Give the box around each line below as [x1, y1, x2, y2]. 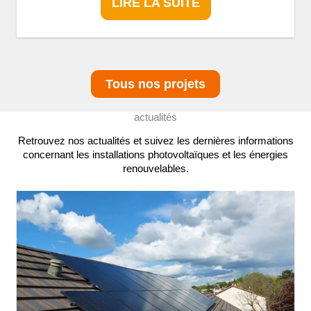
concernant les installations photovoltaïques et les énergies [23, 149, 288, 160]
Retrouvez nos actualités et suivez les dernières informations [17, 135, 294, 146]
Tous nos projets [106, 76, 205, 91]
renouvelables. [122, 162, 189, 174]
